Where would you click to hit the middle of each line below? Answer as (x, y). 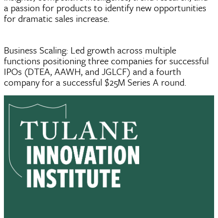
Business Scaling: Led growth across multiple (90, 50)
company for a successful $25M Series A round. (95, 82)
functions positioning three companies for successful (106, 61)
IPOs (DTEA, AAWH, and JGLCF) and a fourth (92, 71)
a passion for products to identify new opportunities (105, 8)
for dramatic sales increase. (57, 18)
